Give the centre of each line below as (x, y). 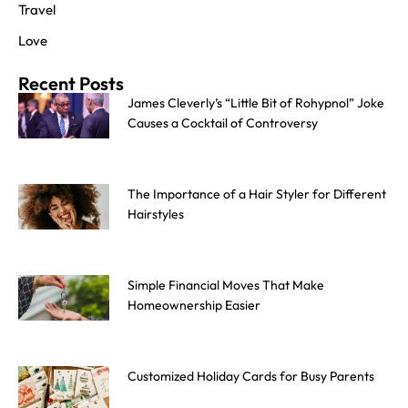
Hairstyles (156, 214)
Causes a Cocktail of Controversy (223, 123)
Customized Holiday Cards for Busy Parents (251, 377)
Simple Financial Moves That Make (226, 286)
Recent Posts (71, 84)
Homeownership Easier (194, 306)
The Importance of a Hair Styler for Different (257, 194)
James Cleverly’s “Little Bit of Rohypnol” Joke (256, 103)
